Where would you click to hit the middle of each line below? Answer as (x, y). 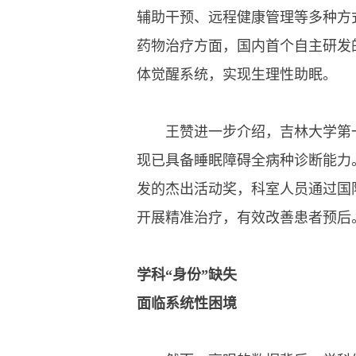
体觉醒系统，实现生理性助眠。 (237, 75)
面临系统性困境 (187, 304)
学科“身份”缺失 (187, 275)
